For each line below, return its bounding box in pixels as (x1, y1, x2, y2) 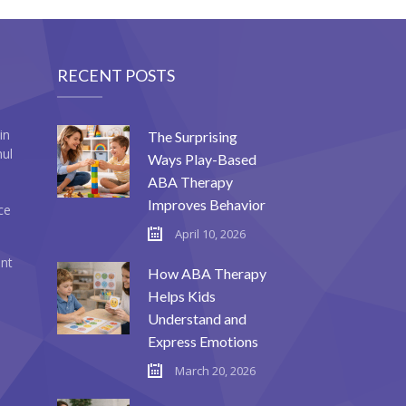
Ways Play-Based (148, 150, 257, 168)
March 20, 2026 (175, 362, 256, 379)
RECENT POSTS (57, 64, 176, 85)
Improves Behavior (148, 195, 266, 213)
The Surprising (148, 127, 238, 145)
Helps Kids (148, 286, 217, 304)
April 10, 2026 (175, 225, 246, 242)
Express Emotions (148, 332, 259, 350)
